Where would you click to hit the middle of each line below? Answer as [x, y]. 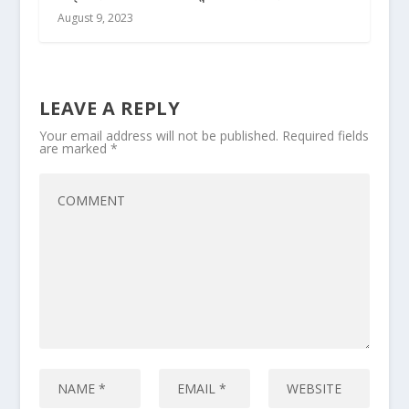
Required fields [325, 135]
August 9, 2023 [95, 17]
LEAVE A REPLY [110, 108]
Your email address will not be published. [158, 135]
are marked [74, 148]
